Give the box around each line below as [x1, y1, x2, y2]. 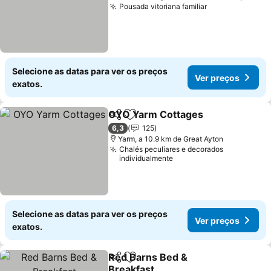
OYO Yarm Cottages [108, 108, 204, 120]
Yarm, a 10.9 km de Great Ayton [118, 134, 224, 143]
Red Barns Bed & [108, 251, 188, 263]
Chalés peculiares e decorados [119, 145, 224, 154]
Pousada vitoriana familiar [119, 2, 207, 11]
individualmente [119, 154, 174, 163]
